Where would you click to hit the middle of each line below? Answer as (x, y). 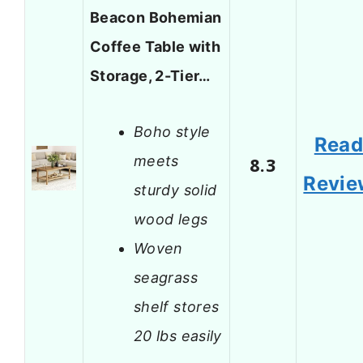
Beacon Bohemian (156, 18)
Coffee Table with (156, 47)
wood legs (171, 219)
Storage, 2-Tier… (150, 76)
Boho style (172, 131)
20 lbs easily (178, 335)
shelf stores (177, 306)
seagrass (166, 277)
